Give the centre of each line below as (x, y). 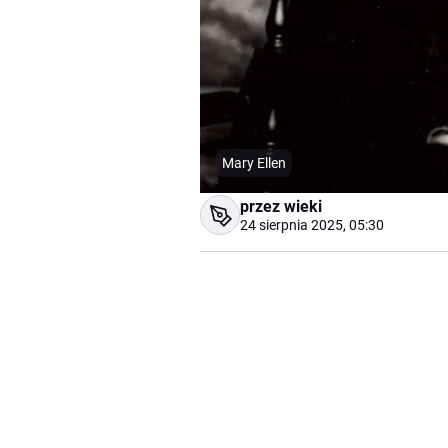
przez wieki (281, 207)
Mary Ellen (254, 163)
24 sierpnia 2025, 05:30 (312, 225)
